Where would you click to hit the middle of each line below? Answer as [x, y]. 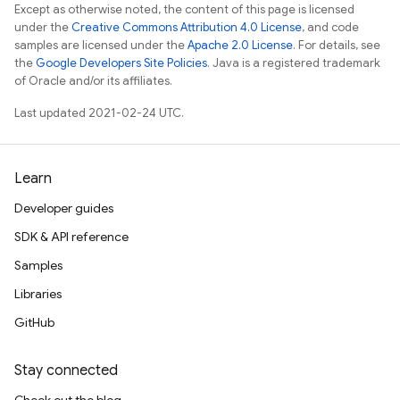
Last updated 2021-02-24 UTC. [99, 113]
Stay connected [66, 371]
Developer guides [64, 208]
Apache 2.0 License [240, 45]
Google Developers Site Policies [121, 63]
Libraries [38, 294]
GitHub [34, 322]
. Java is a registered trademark [294, 63]
